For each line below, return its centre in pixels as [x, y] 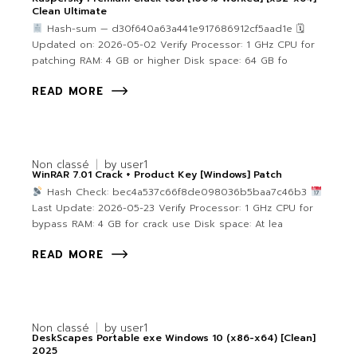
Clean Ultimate [70, 12]
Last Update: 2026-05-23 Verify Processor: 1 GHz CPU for [173, 208]
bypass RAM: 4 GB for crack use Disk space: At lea [158, 224]
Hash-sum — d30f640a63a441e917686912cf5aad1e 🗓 [173, 29]
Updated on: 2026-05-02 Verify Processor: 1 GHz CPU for [174, 45]
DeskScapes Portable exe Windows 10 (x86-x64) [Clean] [174, 338]
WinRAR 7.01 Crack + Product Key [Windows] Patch [157, 175]
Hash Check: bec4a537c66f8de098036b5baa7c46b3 [177, 192]
